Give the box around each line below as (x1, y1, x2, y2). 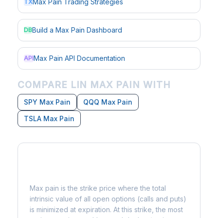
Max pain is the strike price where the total (30, 184, 166, 192)
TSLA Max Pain (24, 114, 74, 123)
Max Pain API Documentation (34, 54, 125, 62)
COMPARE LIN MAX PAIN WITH (18, 79, 171, 91)
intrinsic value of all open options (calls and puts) (30, 195, 186, 203)
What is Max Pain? (30, 166, 110, 178)
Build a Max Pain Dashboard (32, 26, 122, 34)
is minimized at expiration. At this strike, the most (30, 205, 183, 214)
